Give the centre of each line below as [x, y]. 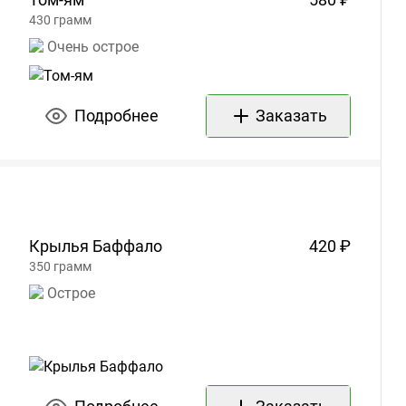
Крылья [59, 246]
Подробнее [116, 116]
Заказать [291, 116]
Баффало [127, 246]
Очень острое [93, 47]
